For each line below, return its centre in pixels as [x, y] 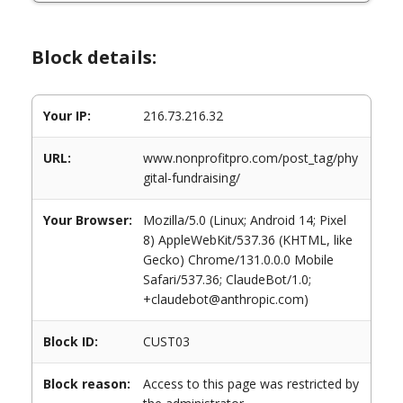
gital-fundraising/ [192, 178]
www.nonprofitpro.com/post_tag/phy [251, 158]
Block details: [94, 57]
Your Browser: [88, 220]
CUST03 [166, 341]
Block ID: [71, 341]
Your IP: [67, 116]
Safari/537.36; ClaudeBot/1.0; [227, 279]
